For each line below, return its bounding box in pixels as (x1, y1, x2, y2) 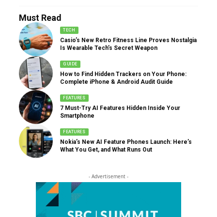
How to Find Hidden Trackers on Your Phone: (60, 70, 186, 77)
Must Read (19, 13, 62, 23)
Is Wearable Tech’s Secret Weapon (60, 44, 157, 51)
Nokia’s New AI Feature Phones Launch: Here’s (60, 138, 192, 145)
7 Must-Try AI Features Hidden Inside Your (60, 104, 180, 111)
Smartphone (60, 112, 94, 119)
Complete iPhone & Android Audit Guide (60, 78, 173, 85)
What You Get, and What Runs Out (60, 146, 152, 153)
